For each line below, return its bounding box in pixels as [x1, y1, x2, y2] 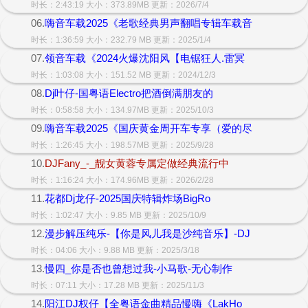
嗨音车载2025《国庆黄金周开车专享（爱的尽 [45, 122, 252, 134]
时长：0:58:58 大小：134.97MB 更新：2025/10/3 [31, 105, 214, 115]
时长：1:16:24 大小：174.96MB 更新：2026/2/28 [31, 175, 214, 185]
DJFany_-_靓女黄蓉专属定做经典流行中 [45, 157, 229, 169]
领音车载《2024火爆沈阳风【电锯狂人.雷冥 [45, 52, 245, 64]
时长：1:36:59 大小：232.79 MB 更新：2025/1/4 [31, 35, 211, 45]
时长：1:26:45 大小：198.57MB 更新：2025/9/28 [31, 140, 214, 150]
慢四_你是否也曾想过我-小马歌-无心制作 [45, 263, 232, 274]
